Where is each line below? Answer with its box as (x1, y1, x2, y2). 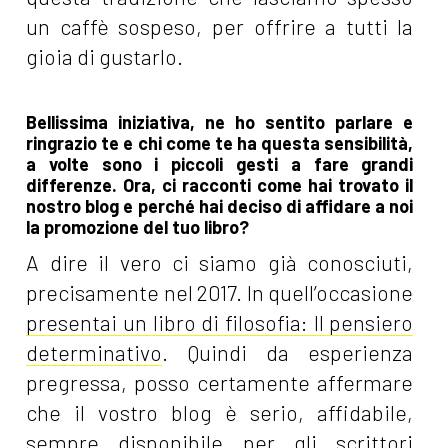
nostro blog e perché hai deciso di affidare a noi (26, 195, 414, 218)
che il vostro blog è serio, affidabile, (26, 400, 414, 426)
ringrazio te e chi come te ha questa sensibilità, (26, 132, 414, 155)
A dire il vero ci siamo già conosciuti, (26, 250, 414, 276)
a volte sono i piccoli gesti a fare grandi (26, 153, 414, 176)
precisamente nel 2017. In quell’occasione (26, 280, 414, 306)
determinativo (26, 340, 163, 366)
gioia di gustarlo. (26, 44, 184, 70)
